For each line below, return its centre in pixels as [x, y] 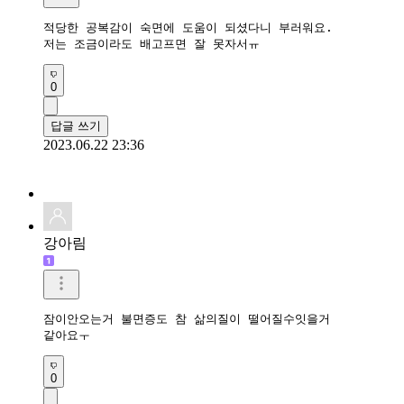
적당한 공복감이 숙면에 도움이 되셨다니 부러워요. [192, 27]
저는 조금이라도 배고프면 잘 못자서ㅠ [151, 43]
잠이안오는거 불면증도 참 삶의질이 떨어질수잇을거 [187, 318]
